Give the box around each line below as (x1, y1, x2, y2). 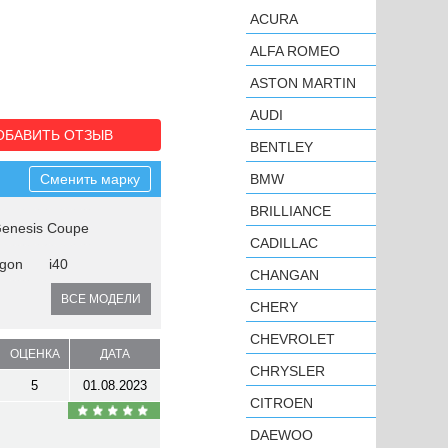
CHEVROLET (250, 331, 335, 347)
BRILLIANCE (250, 203, 331, 219)
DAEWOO (250, 427, 313, 443)
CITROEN (250, 395, 313, 411)
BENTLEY (250, 139, 313, 155)
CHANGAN (250, 267, 319, 283)
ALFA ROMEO (250, 43, 340, 59)
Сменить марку (40, 171, 140, 187)
